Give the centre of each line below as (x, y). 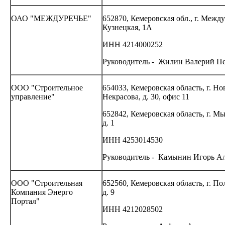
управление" (33, 97)
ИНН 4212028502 (133, 209)
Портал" (25, 201)
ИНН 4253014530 (133, 140)
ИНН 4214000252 (133, 44)
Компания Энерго (42, 192)
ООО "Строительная (47, 183)
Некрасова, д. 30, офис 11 (146, 97)
